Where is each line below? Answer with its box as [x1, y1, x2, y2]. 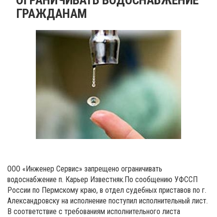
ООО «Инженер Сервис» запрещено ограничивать [7, 164, 162, 173]
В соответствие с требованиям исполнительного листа [7, 206, 180, 216]
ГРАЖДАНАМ [16, 6, 90, 21]
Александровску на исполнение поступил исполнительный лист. [7, 196, 208, 205]
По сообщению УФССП [124, 174, 198, 184]
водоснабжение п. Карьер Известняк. [7, 174, 124, 184]
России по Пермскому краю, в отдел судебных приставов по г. [7, 185, 206, 195]
